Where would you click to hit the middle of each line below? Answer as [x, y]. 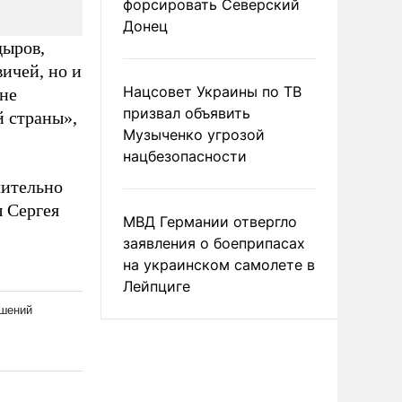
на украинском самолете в [219, 265]
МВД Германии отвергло [210, 222]
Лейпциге [157, 286]
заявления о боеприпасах [214, 243]
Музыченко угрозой [194, 135]
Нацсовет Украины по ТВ [212, 92]
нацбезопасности [185, 156]
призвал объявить [187, 113]
